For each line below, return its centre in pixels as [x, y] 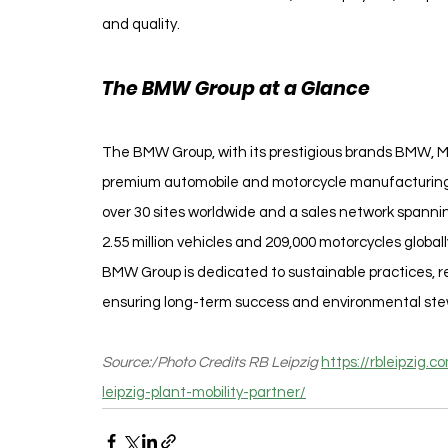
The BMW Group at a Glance [236, 88]
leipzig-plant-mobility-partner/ [204, 392]
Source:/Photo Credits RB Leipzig [211, 362]
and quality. [141, 24]
